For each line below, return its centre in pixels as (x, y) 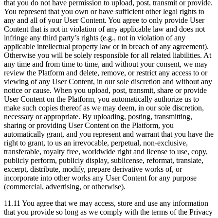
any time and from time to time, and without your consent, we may (106, 64)
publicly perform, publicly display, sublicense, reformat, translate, (104, 161)
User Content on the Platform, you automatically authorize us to (101, 99)
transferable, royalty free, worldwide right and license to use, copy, (106, 152)
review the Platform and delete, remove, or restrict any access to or (106, 73)
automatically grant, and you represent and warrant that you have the (109, 134)
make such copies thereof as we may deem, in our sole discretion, (104, 108)
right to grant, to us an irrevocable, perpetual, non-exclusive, (96, 143)
